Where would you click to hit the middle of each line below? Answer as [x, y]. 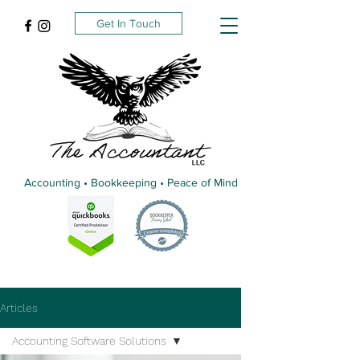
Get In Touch [129, 23]
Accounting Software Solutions [89, 341]
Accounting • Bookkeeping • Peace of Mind [131, 182]
